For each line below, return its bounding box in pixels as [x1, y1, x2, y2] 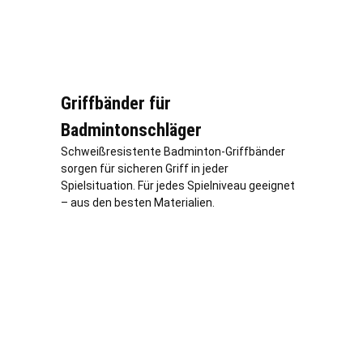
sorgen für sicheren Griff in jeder [61, 161, 228, 175]
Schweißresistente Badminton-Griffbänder [61, 144, 285, 158]
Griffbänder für [61, 92, 171, 113]
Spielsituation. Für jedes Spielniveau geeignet [61, 178, 295, 192]
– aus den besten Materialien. [61, 195, 215, 209]
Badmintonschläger [61, 119, 202, 140]
